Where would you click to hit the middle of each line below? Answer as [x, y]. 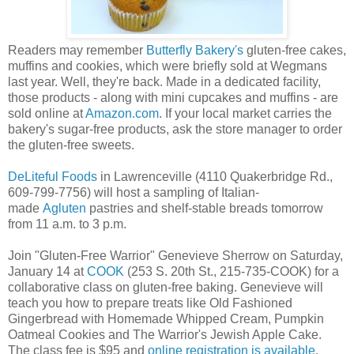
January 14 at [47, 271]
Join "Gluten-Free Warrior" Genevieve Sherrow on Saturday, [175, 255]
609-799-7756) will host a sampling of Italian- [134, 192]
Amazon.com [122, 113]
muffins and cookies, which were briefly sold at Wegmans [168, 66]
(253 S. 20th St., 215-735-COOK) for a [232, 271]
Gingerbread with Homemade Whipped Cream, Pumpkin [166, 318]
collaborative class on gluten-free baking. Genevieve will [166, 287]
